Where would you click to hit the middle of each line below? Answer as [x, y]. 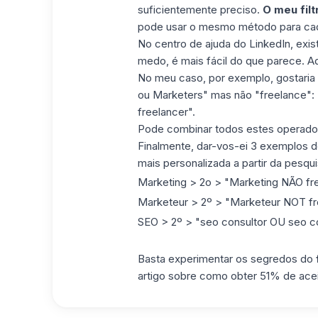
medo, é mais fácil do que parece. [222, 60]
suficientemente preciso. [200, 9]
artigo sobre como [184, 275]
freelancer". [166, 111]
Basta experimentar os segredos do [226, 258]
